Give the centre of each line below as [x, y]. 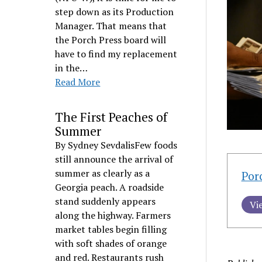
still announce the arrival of [114, 159]
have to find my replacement [116, 54]
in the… [72, 68]
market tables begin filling [111, 229]
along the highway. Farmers [113, 215]
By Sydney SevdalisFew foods [116, 145]
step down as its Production [115, 12]
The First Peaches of [111, 117]
